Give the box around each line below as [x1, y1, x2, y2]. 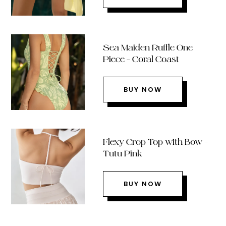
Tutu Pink [102, 147, 142, 159]
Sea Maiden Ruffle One [102, 41, 193, 53]
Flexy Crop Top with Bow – [102, 136, 208, 148]
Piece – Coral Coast [102, 53, 179, 65]
